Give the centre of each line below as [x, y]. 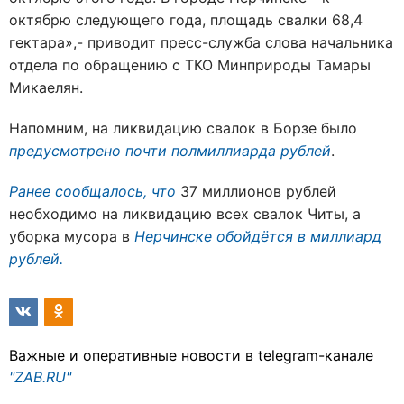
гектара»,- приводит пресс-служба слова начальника [201, 42]
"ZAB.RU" [40, 376]
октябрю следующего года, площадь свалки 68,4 [186, 19]
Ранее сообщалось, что [92, 191]
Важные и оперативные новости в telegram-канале [191, 355]
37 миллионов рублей [256, 191]
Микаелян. [46, 87]
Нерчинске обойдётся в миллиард [258, 236]
